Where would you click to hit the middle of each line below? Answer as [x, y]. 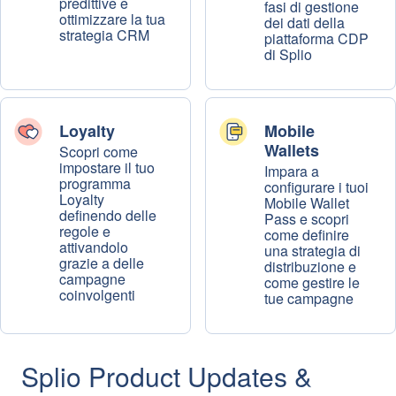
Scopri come [99, 152]
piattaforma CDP [316, 38]
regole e [85, 231]
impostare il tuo [107, 168]
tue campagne [309, 298]
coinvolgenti [97, 295]
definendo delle [108, 215]
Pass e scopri [307, 219]
